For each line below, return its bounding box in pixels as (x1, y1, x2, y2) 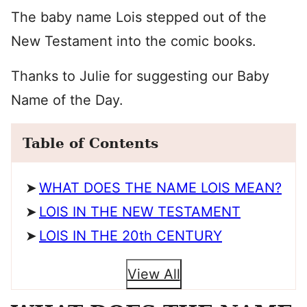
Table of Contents (23, 135, 158, 151)
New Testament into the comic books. (11, 33, 256, 49)
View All (127, 265, 180, 282)
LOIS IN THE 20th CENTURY (39, 228, 222, 244)
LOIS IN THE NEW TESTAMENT (39, 204, 241, 220)
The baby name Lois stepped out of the (11, 9, 267, 25)
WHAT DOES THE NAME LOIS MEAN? (39, 180, 282, 196)
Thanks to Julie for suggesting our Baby (11, 68, 269, 84)
